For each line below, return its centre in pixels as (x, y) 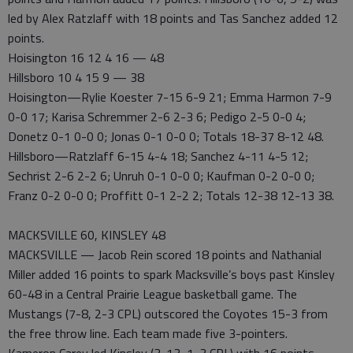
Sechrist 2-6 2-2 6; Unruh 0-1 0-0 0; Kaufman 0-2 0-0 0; (161, 176)
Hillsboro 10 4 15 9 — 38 (76, 77)
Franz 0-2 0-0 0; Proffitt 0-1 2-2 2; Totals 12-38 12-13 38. (171, 195)
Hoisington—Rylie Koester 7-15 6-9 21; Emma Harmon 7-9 (170, 97)
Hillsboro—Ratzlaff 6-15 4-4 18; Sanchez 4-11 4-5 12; (158, 156)
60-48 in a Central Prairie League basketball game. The (152, 294)
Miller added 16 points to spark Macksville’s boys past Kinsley (171, 274)
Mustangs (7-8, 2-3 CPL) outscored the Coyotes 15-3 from (168, 314)
